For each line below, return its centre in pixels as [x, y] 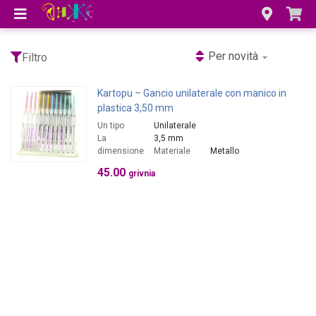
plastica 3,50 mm [135, 108]
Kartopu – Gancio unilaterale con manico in [192, 93]
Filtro [35, 57]
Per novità [233, 56]
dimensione [121, 151]
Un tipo [111, 126]
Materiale [172, 151]
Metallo [225, 151]
